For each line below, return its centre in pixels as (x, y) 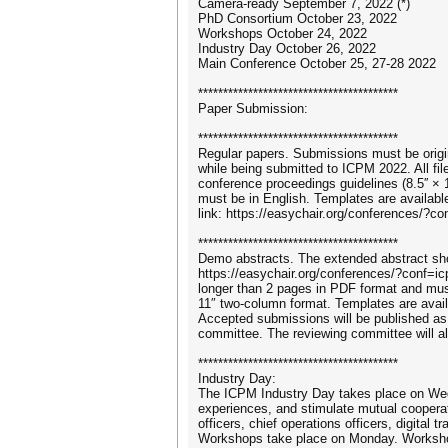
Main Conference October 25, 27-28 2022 (317, 63)
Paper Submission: (253, 108)
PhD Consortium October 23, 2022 (297, 18)
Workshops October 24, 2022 (282, 33)
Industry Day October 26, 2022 (287, 48)
